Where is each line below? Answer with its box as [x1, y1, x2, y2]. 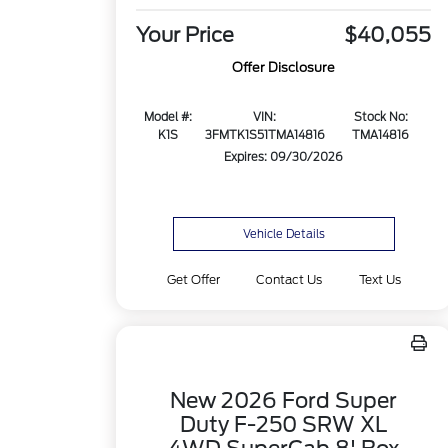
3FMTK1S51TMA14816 [204, 128, 325, 143]
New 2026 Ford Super [170, 388, 398, 413]
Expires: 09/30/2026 [224, 150, 344, 165]
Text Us [358, 272, 401, 287]
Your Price [136, 23, 235, 48]
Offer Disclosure [232, 60, 336, 76]
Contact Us [256, 272, 323, 287]
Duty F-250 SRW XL [180, 412, 388, 437]
